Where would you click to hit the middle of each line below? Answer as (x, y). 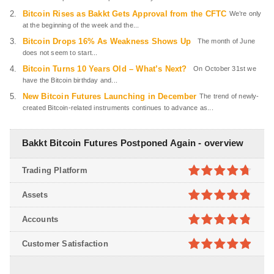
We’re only (245, 14)
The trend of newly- (229, 96)
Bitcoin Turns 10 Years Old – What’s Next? (105, 69)
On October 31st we (223, 69)
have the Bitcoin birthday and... (70, 80)
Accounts (40, 220)
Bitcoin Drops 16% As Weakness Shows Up (107, 42)
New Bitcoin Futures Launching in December (109, 97)
